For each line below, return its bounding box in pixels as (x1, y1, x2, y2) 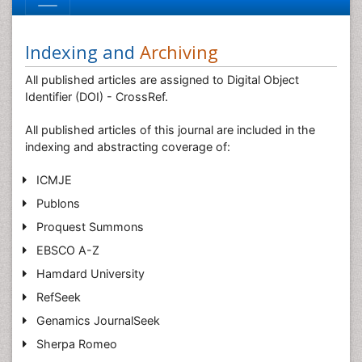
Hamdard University (36, 267, 145, 280)
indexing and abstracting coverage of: (25, 140, 230, 154)
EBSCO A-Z (36, 243, 99, 257)
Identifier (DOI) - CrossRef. (25, 90, 168, 103)
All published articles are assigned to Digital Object (25, 73, 299, 86)
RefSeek (36, 290, 81, 304)
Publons (36, 196, 80, 210)
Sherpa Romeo (36, 337, 117, 351)
